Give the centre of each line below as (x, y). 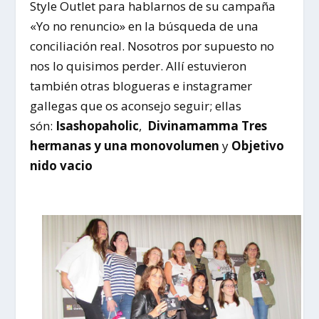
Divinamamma (193, 126)
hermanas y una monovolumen (125, 146)
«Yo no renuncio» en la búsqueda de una (145, 26)
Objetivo (258, 146)
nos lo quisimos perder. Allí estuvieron (138, 66)
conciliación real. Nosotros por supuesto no (152, 46)
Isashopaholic (96, 126)
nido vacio (62, 166)
